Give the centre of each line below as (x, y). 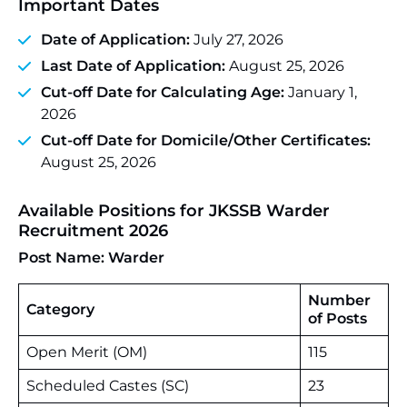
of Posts (338, 318)
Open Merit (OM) (87, 352)
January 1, (323, 92)
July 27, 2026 (238, 40)
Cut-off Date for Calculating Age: (164, 92)
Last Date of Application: (135, 66)
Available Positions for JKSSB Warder (174, 211)
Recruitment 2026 (93, 231)
